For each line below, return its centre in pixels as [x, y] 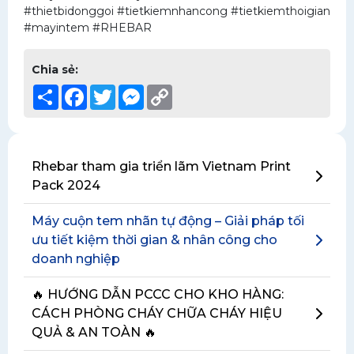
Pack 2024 [66, 185]
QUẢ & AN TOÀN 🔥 [94, 332]
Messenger [175, 91]
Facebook [114, 91]
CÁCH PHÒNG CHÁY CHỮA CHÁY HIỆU [157, 313]
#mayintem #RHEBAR [88, 28]
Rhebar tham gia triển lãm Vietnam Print [161, 166]
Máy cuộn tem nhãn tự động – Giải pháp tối [168, 221]
